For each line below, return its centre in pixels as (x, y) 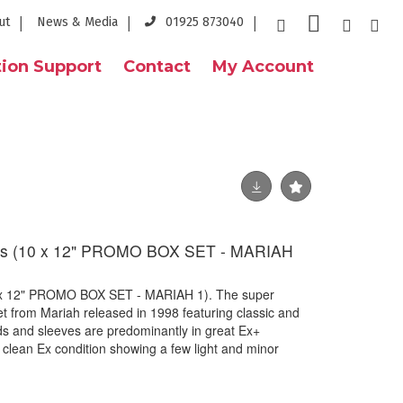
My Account (263, 67)
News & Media (77, 22)
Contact (157, 67)
